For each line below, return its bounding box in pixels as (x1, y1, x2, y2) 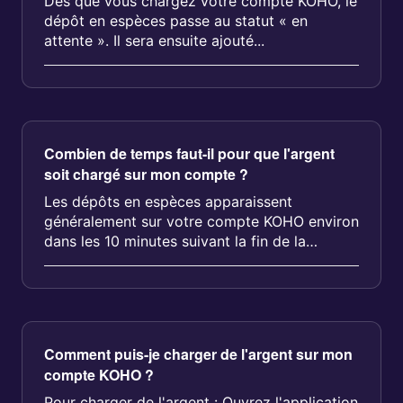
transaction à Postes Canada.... (44, 252, 255, 270)
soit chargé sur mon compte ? (44, 164, 248, 184)
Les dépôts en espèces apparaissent (44, 193, 292, 210)
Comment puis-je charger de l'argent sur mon (44, 344, 353, 364)
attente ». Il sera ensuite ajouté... (44, 31, 264, 49)
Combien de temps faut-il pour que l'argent (44, 143, 335, 164)
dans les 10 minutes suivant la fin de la (44, 232, 306, 250)
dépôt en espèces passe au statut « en (44, 12, 308, 30)
